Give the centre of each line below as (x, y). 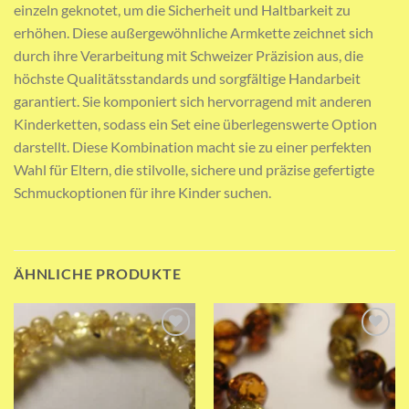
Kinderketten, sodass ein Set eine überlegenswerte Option (195, 123)
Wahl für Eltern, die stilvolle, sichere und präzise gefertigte (194, 169)
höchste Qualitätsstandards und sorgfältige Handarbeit (187, 78)
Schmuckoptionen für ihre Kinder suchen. (142, 192)
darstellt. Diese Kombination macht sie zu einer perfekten (193, 146)
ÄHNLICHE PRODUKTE (98, 273)
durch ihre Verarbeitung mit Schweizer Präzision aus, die (189, 55)
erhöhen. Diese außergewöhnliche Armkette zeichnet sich (194, 32)
